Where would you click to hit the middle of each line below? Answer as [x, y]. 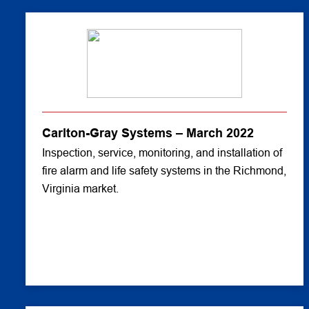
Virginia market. [80, 189]
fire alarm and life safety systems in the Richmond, [164, 171]
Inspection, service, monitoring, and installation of [162, 153]
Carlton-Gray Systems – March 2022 [148, 133]
